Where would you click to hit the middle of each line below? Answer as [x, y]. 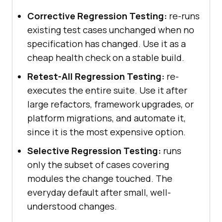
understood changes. [72, 206]
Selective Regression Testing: [94, 150]
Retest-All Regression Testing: [96, 76]
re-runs [183, 16]
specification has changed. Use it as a [107, 43]
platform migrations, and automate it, [107, 118]
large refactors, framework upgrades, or [111, 104]
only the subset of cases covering [98, 164]
